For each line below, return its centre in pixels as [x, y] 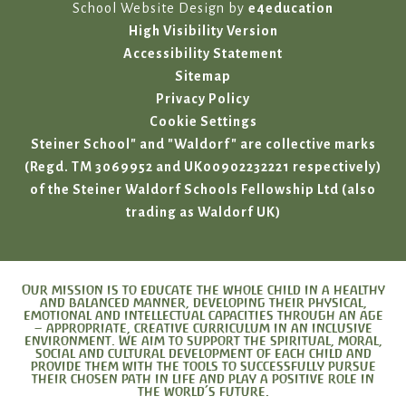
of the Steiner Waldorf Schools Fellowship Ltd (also [203, 189]
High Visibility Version [203, 31]
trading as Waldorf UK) [203, 212]
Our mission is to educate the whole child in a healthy [203, 290]
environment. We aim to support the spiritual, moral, [203, 340]
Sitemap [203, 76]
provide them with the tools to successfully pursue [203, 366]
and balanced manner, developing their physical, [203, 302]
